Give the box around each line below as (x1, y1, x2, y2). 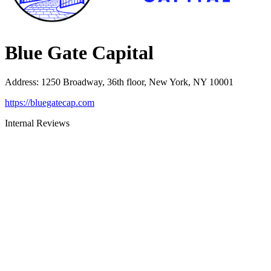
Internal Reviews (5, 118, 70, 129)
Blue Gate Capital (5, 41, 154, 64)
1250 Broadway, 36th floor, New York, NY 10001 (41, 77, 233, 88)
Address (5, 77, 36, 88)
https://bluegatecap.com (5, 97, 94, 108)
